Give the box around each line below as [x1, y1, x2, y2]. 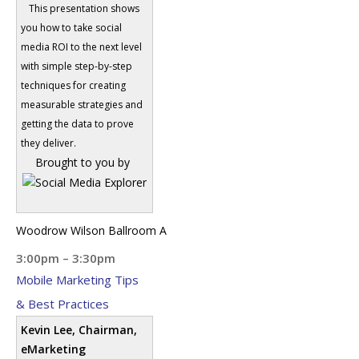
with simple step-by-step [21, 58, 132, 73]
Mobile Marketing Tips [16, 272, 139, 288]
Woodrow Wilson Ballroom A [16, 223, 167, 238]
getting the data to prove [21, 116, 134, 131]
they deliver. [21, 135, 76, 150]
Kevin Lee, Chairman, [21, 322, 137, 337]
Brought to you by [35, 154, 131, 170]
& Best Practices [16, 296, 109, 312]
